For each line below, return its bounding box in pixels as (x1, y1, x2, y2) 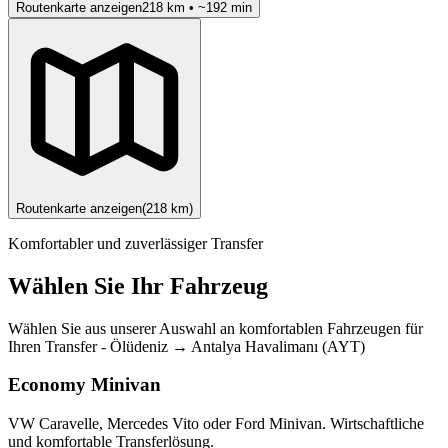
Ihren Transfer (8, 337, 97, 355)
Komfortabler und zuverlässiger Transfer (8, 234, 263, 252)
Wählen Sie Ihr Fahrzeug (8, 272, 268, 299)
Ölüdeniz (110, 337, 168, 355)
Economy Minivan (8, 374, 161, 396)
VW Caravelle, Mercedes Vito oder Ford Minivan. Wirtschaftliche (8, 415, 424, 433)
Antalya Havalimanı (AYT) (191, 337, 365, 355)
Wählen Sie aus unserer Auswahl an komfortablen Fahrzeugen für (8, 319, 423, 337)
